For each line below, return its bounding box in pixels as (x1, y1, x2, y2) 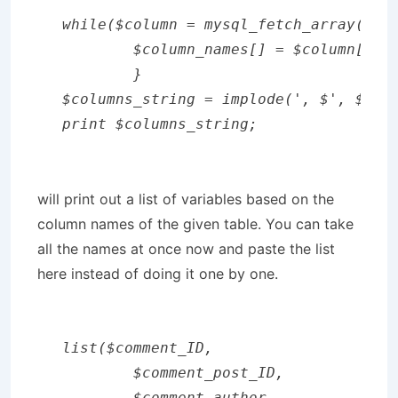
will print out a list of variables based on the (37, 190, 334, 208)
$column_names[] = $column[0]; (62, 41, 133, 58)
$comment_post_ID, (62, 364, 284, 381)
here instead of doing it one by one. (37, 265, 278, 283)
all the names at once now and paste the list (37, 240, 335, 258)
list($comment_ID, (62, 339, 213, 356)
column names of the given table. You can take (37, 215, 354, 233)
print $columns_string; (62, 115, 258, 132)
